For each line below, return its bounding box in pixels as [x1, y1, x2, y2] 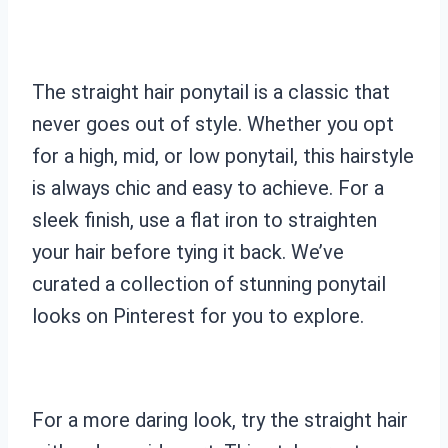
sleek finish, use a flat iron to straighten [32, 207, 377, 232]
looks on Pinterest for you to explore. [32, 303, 364, 328]
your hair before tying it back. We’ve [32, 239, 344, 264]
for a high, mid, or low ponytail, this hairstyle [32, 143, 414, 168]
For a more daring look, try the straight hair [32, 407, 408, 432]
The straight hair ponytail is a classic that [32, 79, 390, 104]
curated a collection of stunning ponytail [32, 271, 386, 296]
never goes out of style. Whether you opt [32, 111, 394, 136]
